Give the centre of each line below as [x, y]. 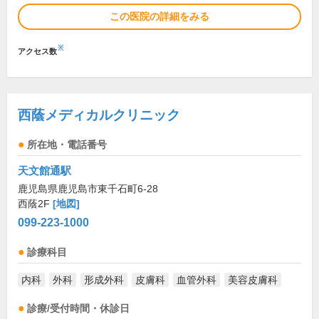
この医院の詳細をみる [159, 17]
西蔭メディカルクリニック [99, 115]
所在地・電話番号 [67, 145]
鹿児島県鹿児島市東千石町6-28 [88, 189]
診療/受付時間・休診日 [78, 309]
